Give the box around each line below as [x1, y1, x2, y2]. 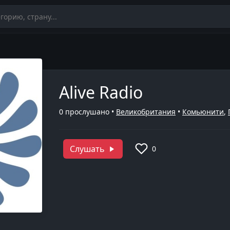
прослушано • [63, 107, 116, 117]
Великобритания [116, 107, 176, 117]
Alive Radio [59, 81, 143, 103]
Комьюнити [182, 107, 224, 117]
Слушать [70, 143, 105, 155]
